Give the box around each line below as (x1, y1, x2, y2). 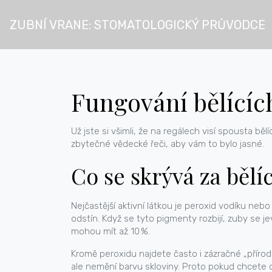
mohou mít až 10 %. (71, 226, 150, 237)
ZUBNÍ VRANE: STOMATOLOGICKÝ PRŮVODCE (10, 17, 265, 32)
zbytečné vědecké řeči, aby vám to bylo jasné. (71, 138, 264, 149)
